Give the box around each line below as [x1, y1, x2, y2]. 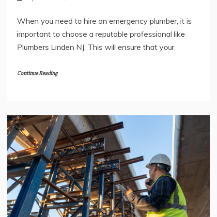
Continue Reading [17, 69, 57, 77]
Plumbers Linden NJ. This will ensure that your [17, 42, 174, 52]
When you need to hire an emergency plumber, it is [17, 15, 192, 26]
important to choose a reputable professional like [17, 29, 185, 39]
